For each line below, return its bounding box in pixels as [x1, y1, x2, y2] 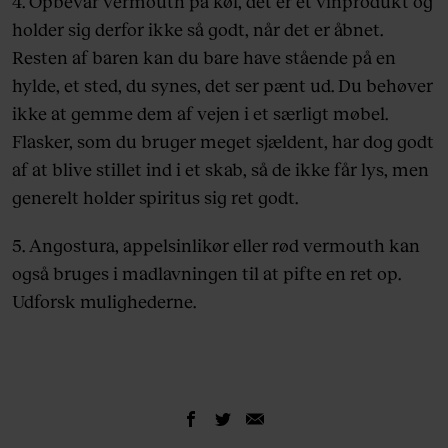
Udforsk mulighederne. [12, 289, 196, 312]
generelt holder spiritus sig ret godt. [12, 185, 298, 208]
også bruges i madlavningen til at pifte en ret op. [12, 261, 401, 284]
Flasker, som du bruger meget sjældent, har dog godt [12, 129, 434, 152]
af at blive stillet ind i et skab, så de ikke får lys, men [12, 157, 429, 180]
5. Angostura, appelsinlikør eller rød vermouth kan [12, 233, 420, 256]
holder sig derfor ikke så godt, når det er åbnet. [12, 17, 383, 40]
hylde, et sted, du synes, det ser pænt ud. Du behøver [12, 73, 433, 96]
